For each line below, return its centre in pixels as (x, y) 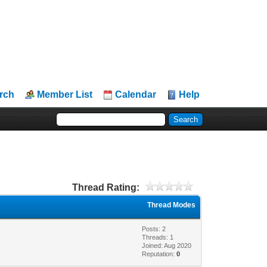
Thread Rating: (105, 187)
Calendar (136, 94)
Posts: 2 (154, 229)
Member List (65, 94)
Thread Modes (172, 205)
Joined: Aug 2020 (167, 245)
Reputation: (159, 254)
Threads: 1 (158, 237)
